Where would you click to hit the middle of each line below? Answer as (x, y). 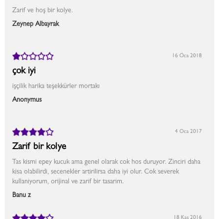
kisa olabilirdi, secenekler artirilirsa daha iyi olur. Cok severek (96, 172)
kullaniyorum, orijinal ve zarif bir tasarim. (68, 182)
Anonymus (27, 100)
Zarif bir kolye (39, 147)
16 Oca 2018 (187, 56)
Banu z (22, 196)
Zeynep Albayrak (35, 24)
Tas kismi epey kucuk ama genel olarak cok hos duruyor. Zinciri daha (106, 162)
